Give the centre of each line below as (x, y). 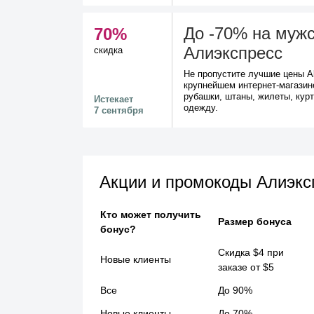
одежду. (201, 108)
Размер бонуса (255, 221)
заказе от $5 (246, 267)
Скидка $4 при (251, 252)
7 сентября (119, 110)
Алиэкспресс (233, 53)
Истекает (114, 99)
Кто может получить (151, 214)
